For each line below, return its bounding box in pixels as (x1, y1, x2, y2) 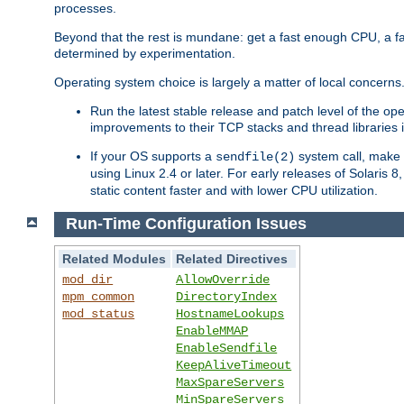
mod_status (62, 307, 135, 322)
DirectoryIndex (176, 289, 278, 305)
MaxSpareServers (176, 375, 285, 390)
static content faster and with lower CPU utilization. (90, 182, 378, 197)
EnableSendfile (176, 341, 278, 356)
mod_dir (62, 272, 114, 288)
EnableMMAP (176, 324, 249, 339)
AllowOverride (176, 272, 271, 288)
